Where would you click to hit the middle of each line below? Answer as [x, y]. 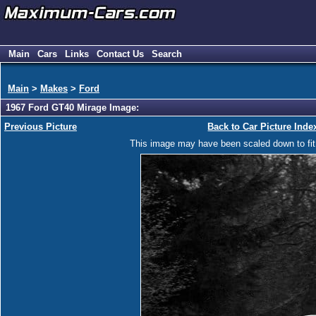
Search [167, 54]
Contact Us [120, 54]
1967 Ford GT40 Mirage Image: [72, 108]
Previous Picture [41, 127]
